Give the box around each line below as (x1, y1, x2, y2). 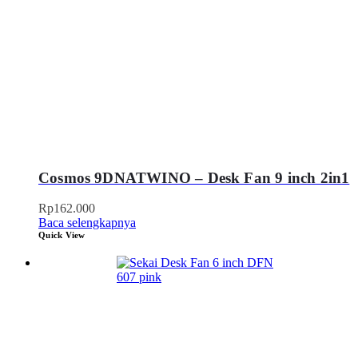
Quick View (38, 230, 86, 241)
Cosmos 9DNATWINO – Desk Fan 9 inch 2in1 (38, 169, 350, 186)
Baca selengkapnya (38, 216, 136, 230)
